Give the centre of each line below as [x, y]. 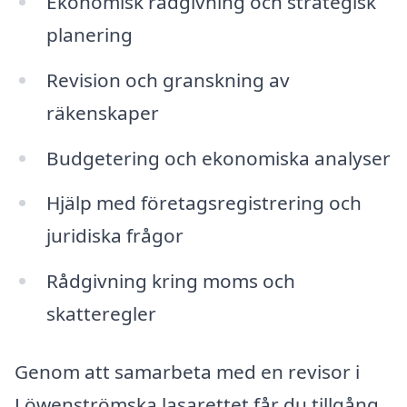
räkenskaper [102, 112]
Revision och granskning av [168, 79]
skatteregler [101, 314]
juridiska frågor [114, 236]
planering [89, 34]
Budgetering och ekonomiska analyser [218, 158]
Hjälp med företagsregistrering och [203, 203]
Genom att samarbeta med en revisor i [187, 372]
